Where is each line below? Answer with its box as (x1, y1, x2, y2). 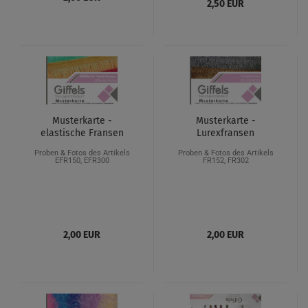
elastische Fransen (40, 127, 124, 139)
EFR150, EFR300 (54, 156, 109, 165)
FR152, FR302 (202, 156, 249, 165)
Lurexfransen (197, 127, 254, 139)
